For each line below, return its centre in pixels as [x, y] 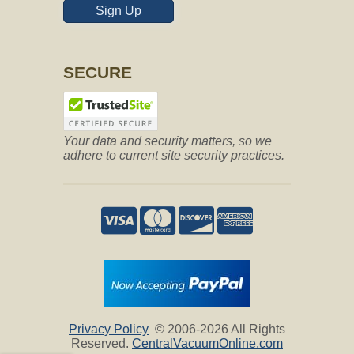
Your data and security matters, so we [168, 141]
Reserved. [102, 343]
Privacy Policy [109, 329]
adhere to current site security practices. [174, 155]
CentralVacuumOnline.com [207, 343]
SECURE [98, 72]
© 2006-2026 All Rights [217, 329]
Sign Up [119, 10]
